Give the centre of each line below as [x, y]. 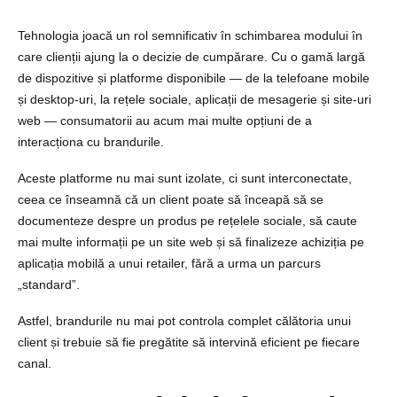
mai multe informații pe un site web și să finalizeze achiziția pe [191, 241]
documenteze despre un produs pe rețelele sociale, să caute [187, 220]
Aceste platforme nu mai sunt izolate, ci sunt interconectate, [185, 178]
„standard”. [51, 284]
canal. [35, 363]
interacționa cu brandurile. [91, 141]
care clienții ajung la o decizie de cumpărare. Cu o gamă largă [191, 56]
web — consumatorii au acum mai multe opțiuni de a [165, 120]
